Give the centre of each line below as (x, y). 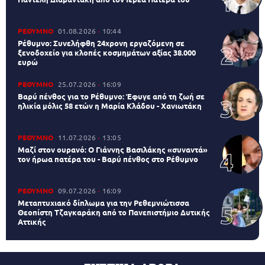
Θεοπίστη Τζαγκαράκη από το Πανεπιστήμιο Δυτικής (114, 212)
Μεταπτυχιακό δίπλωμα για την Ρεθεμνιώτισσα (104, 202)
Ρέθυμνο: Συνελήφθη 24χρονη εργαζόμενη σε (101, 43)
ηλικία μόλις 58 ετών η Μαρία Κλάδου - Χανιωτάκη (110, 105)
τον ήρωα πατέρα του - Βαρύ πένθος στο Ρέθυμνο (108, 159)
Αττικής (32, 221)
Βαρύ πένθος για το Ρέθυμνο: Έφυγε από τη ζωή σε (111, 96)
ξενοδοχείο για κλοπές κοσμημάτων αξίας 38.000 (107, 52)
